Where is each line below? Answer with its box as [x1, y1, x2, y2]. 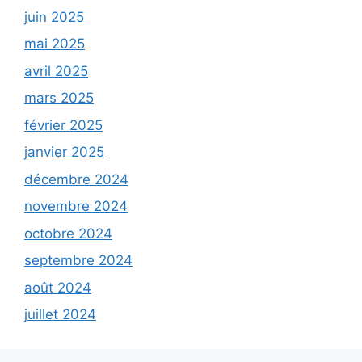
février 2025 [24, 116, 103, 133]
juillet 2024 [24, 306, 96, 323]
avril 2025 [24, 62, 88, 79]
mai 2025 [24, 36, 85, 53]
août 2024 [24, 279, 91, 296]
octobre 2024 [24, 225, 112, 242]
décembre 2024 [24, 170, 128, 187]
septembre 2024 [24, 252, 133, 269]
